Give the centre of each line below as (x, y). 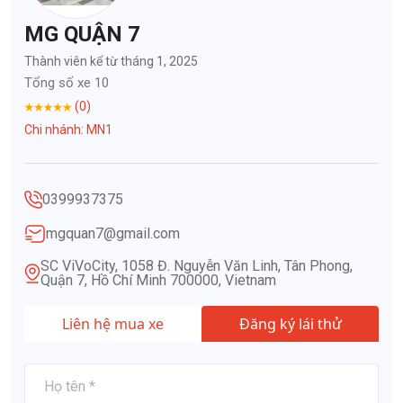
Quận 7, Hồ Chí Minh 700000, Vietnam (158, 281)
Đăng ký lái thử (290, 324)
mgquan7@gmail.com (113, 234)
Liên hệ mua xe (113, 324)
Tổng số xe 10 (67, 83)
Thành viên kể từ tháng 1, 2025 (111, 62)
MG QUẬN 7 (82, 35)
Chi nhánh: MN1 (68, 130)
